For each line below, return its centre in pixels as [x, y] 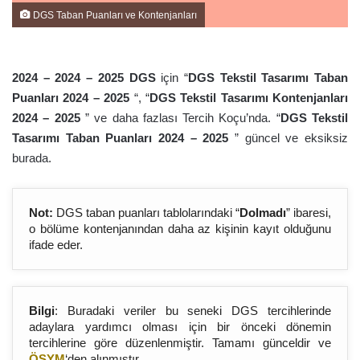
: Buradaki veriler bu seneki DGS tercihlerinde [193, 311]
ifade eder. [56, 245]
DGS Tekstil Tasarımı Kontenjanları [248, 98]
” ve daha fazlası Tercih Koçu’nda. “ [182, 118]
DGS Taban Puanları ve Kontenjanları [114, 15]
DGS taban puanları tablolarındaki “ [146, 213]
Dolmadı [263, 213]
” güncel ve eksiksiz [292, 138]
